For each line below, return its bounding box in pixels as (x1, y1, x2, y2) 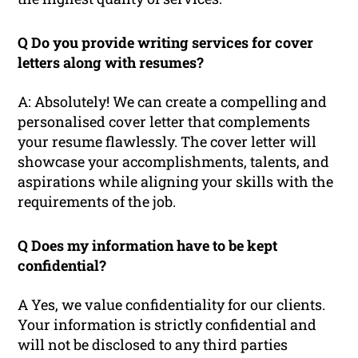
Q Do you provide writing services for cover (18, 33, 314, 53)
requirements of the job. (18, 192, 177, 212)
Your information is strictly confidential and (18, 315, 317, 335)
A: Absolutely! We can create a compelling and (18, 92, 328, 112)
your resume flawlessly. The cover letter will (18, 132, 317, 152)
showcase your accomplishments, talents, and (18, 152, 330, 172)
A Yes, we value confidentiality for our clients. (18, 295, 326, 315)
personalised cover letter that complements (18, 112, 311, 132)
